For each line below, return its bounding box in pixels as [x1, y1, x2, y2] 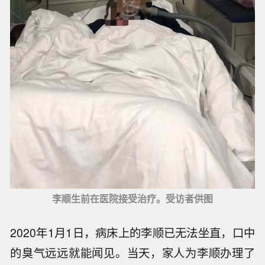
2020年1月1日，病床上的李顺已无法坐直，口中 [10, 224, 255, 241]
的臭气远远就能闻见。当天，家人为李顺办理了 [10, 244, 255, 261]
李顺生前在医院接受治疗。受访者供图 [52, 192, 213, 206]
